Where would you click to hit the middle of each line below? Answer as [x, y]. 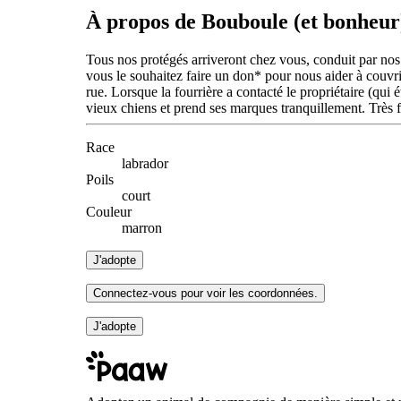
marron [142, 227]
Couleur [109, 211]
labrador [145, 163]
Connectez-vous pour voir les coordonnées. [205, 293]
